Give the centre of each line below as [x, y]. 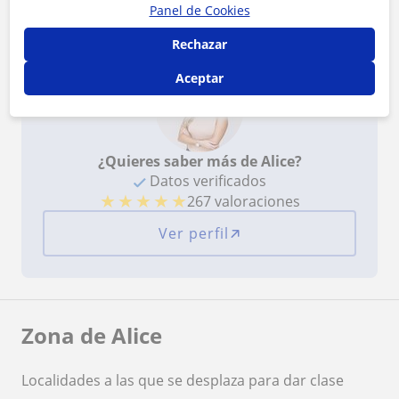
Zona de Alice [92, 336]
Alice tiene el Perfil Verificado [144, 12]
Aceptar [199, 77]
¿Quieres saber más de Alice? [199, 162]
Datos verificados [206, 181]
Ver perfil [193, 234]
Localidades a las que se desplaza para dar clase [183, 381]
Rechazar [199, 44]
